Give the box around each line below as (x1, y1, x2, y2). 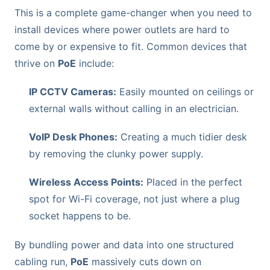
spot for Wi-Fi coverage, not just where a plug (29, 193, 240, 206)
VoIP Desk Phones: (29, 131, 118, 143)
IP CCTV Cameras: (29, 86, 116, 98)
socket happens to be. (29, 210, 131, 222)
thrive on (14, 57, 58, 69)
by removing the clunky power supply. (29, 148, 203, 160)
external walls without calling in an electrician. (29, 102, 239, 115)
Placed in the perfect (143, 176, 242, 189)
